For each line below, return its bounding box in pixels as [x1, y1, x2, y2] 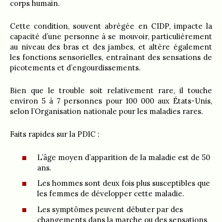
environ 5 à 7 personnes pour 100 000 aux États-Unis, [10, 96, 212, 106]
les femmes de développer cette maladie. [37, 189, 184, 198]
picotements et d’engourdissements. [10, 63, 141, 72]
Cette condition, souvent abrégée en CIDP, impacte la [10, 21, 212, 31]
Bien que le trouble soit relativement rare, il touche [10, 86, 212, 95]
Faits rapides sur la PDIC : [10, 129, 100, 139]
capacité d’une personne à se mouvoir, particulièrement [10, 32, 212, 41]
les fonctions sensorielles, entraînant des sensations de [10, 53, 212, 62]
